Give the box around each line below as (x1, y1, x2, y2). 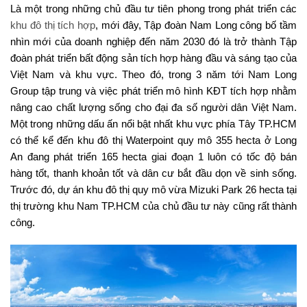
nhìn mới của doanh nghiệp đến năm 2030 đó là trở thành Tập (10, 35, 297, 47)
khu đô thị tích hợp (10, 19, 96, 31)
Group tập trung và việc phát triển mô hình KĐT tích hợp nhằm (10, 84, 297, 97)
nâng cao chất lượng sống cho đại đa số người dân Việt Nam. (10, 101, 297, 113)
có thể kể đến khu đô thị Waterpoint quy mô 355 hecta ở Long (10, 134, 297, 146)
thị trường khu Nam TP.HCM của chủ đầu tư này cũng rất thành (10, 199, 297, 212)
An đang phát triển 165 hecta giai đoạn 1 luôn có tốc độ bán (10, 150, 297, 162)
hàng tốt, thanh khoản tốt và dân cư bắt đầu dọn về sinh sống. (10, 167, 297, 179)
